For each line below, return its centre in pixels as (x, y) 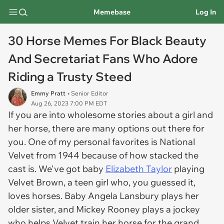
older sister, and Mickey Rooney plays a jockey (104, 209)
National (177, 142)
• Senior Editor (88, 93)
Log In (206, 12)
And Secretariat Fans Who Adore (103, 58)
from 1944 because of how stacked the (116, 155)
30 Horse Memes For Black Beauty (107, 40)
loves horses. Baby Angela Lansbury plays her (103, 196)
